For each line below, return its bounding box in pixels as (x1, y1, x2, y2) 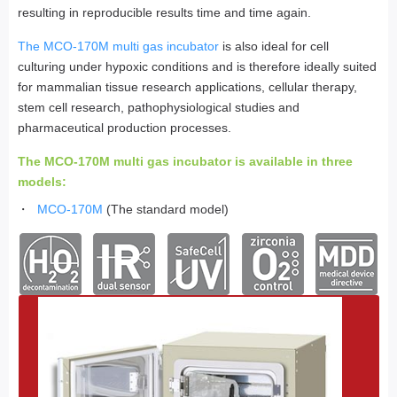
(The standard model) (103, 202, 230, 217)
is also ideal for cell (219, 39, 329, 54)
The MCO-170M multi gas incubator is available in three (18, 154, 353, 169)
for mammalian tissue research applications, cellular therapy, (18, 80, 357, 95)
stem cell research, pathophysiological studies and (18, 100, 300, 115)
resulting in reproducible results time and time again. (18, 5, 311, 20)
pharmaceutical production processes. (18, 121, 231, 136)
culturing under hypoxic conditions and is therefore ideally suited (18, 59, 377, 74)
